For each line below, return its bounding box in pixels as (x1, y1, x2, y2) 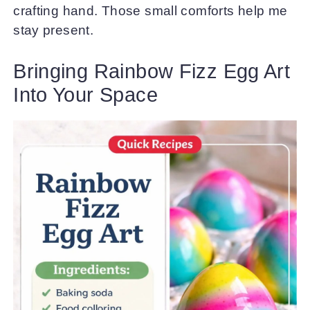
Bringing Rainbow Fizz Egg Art (13, 60, 291, 82)
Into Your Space (13, 84, 158, 106)
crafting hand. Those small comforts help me (13, 3, 288, 18)
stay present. (13, 22, 94, 37)
